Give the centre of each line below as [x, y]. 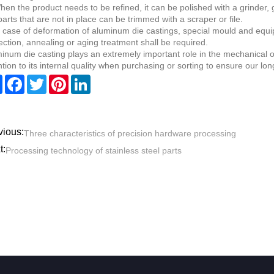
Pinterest [85, 80]
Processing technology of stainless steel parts [93, 151]
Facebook [43, 80]
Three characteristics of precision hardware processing [130, 134]
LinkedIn [107, 80]
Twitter [59, 80]
